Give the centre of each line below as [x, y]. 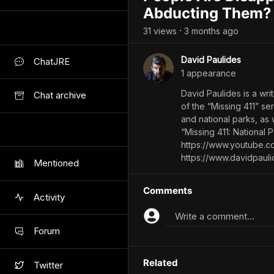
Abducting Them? [207, 13]
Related [161, 263]
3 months [202, 31]
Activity [49, 197]
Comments [168, 191]
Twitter [48, 265]
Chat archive [60, 95]
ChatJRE [52, 61]
